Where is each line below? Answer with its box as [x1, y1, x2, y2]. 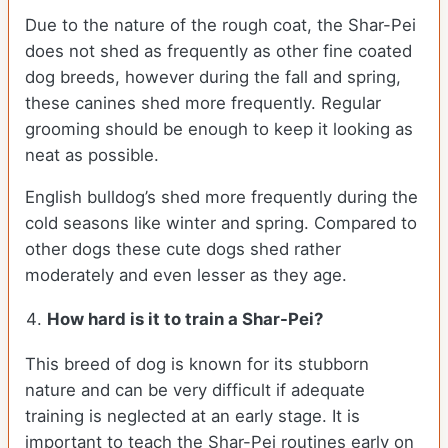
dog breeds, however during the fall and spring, [25, 67, 401, 88]
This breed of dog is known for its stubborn [25, 354, 369, 375]
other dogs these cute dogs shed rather [25, 239, 341, 260]
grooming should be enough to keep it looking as [25, 119, 413, 140]
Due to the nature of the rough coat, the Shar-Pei [25, 15, 416, 36]
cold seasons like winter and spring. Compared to [25, 213, 417, 234]
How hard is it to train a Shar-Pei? [47, 309, 324, 330]
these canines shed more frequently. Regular [25, 93, 381, 114]
